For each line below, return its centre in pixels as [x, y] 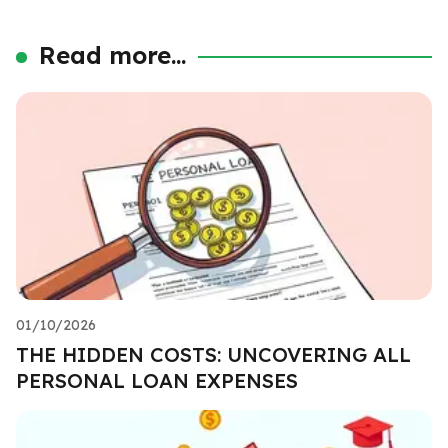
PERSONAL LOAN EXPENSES [157, 380]
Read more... [113, 54]
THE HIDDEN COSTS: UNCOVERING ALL [213, 354]
